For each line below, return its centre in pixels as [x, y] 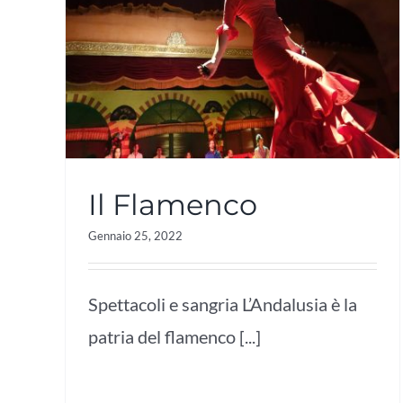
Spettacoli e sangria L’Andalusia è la [223, 304]
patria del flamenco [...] [175, 336]
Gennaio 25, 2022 [135, 235]
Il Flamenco [173, 204]
